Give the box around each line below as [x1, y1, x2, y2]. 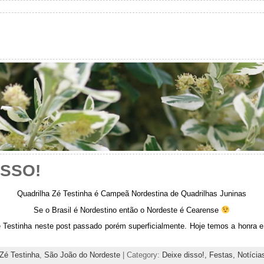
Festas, [209, 250, 237, 260]
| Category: [120, 250, 162, 260]
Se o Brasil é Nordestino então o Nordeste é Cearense [34, 205, 222, 214]
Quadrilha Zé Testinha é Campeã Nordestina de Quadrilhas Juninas [17, 189, 247, 198]
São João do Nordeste [44, 250, 120, 260]
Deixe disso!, [161, 250, 209, 260]
